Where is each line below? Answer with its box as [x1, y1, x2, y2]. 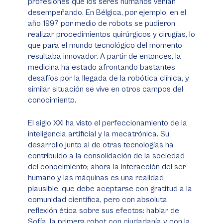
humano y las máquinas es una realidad [28, 173, 164, 182]
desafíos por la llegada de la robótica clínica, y [28, 74, 189, 83]
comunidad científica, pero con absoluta [28, 195, 167, 204]
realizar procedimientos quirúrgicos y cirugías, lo [28, 30, 195, 39]
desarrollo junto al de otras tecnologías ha [28, 140, 174, 149]
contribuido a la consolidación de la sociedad [28, 151, 185, 160]
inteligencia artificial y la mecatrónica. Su [28, 129, 169, 138]
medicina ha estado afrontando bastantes [28, 63, 175, 72]
